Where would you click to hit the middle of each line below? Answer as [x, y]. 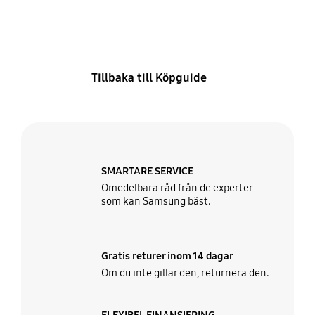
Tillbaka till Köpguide [149, 78]
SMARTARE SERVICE [148, 171]
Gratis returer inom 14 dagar [168, 256]
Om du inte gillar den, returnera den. [186, 272]
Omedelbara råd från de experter [177, 188]
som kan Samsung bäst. [156, 201]
